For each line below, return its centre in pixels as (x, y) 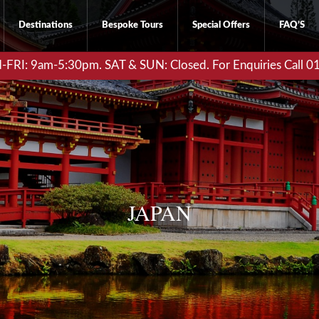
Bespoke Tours (132, 25)
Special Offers (221, 25)
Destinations (46, 25)
